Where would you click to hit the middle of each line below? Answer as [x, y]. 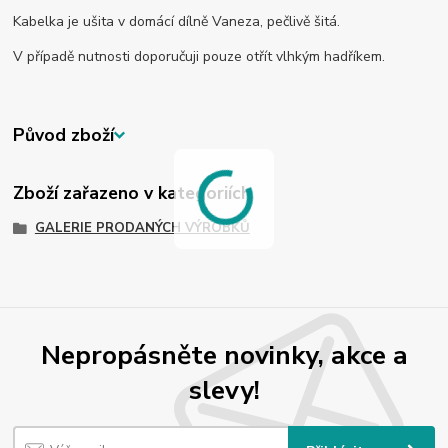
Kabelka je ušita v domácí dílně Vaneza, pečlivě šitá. [179, 22]
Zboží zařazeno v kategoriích [132, 193]
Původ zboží [64, 135]
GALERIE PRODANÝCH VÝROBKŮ [142, 228]
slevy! [224, 390]
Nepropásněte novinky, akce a [224, 355]
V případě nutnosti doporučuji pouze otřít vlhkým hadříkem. [199, 57]
